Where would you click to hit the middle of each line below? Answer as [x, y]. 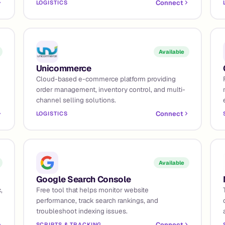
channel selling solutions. [76, 100]
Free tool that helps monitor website [92, 190]
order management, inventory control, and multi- [110, 89]
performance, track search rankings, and [97, 200]
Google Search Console [83, 179]
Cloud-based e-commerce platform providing [106, 79]
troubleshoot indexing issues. [82, 211]
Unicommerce [64, 68]
